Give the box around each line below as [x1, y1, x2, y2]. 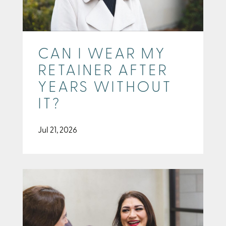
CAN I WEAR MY [38, 46, 166, 63]
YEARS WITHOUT [38, 80, 172, 96]
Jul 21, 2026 [38, 126, 77, 135]
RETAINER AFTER [38, 63, 168, 79]
